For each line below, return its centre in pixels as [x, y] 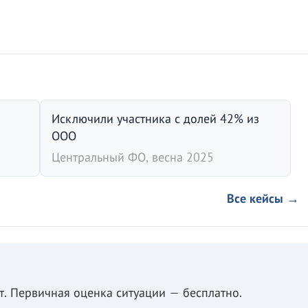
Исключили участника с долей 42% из [155, 119]
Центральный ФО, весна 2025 [133, 157]
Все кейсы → [263, 199]
